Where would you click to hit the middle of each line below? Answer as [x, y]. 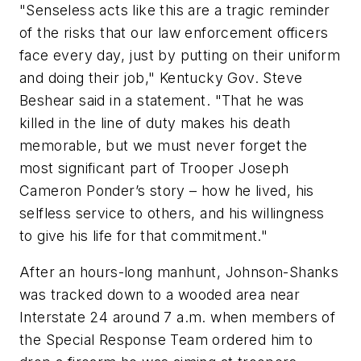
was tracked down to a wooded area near [160, 295]
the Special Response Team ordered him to [166, 340]
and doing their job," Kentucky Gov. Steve [161, 77]
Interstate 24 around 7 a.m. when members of [178, 317]
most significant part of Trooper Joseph [154, 168]
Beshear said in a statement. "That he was [162, 100]
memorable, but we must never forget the [164, 145]
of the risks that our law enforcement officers [174, 32]
